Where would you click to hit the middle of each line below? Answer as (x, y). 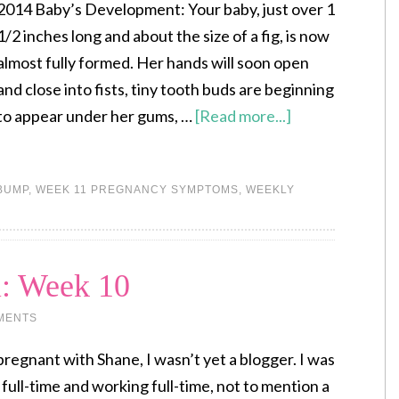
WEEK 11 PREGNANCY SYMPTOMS (137, 189)
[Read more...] (243, 116)
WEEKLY (270, 189)
